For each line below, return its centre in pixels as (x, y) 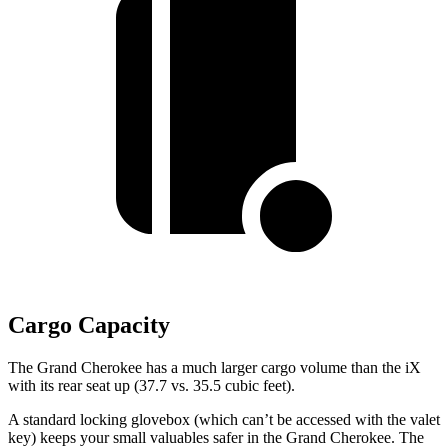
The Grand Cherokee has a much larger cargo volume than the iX (214, 367)
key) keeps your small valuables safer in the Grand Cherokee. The (216, 437)
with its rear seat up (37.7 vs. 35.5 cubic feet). (151, 385)
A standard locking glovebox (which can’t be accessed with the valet (224, 419)
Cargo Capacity (89, 325)
